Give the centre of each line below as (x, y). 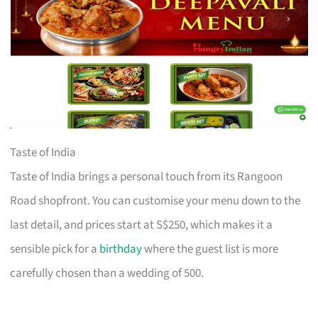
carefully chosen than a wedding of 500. (107, 273)
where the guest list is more (210, 249)
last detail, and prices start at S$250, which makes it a (142, 225)
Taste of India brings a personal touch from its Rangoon (147, 176)
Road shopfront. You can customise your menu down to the (155, 201)
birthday (121, 249)
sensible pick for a (55, 249)
